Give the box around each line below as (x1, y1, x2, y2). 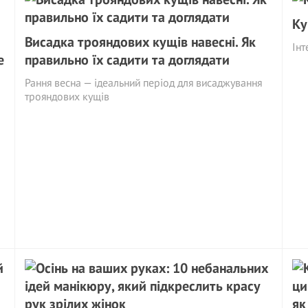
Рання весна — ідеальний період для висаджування (25, 75, 263, 89)
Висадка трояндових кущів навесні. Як (25, 32, 256, 51)
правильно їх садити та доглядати (25, 50, 230, 69)
